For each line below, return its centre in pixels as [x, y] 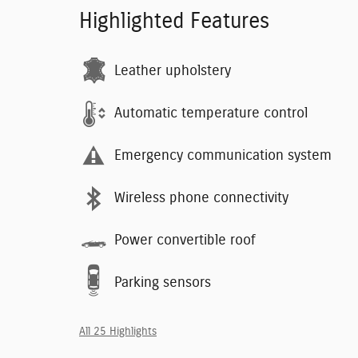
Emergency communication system [223, 156]
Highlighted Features [174, 21]
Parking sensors [163, 283]
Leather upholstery [173, 72]
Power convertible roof [185, 241]
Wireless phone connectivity [201, 199]
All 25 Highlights [118, 331]
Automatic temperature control [211, 114]
